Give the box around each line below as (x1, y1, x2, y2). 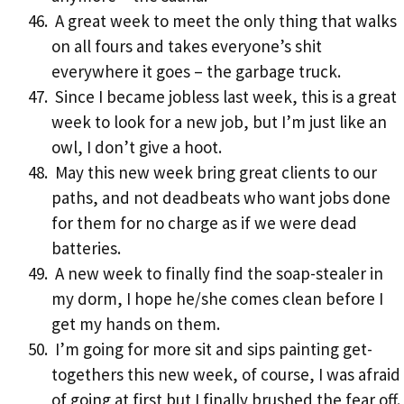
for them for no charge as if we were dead (51, 212, 357, 234)
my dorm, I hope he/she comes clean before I (51, 288, 383, 310)
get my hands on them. (51, 313, 220, 335)
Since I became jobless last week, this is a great (51, 86, 397, 108)
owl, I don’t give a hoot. (51, 136, 222, 159)
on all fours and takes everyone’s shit (51, 35, 322, 58)
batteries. (51, 237, 121, 260)
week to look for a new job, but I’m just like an (51, 111, 387, 133)
